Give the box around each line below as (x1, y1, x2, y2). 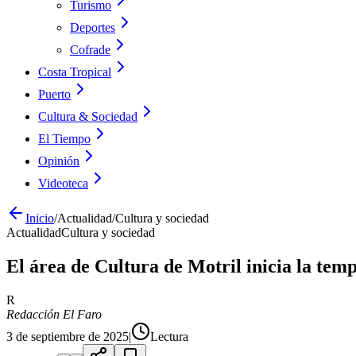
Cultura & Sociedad (38, 110, 137, 123)
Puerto (38, 87, 71, 101)
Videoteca (38, 176, 88, 190)
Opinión (38, 154, 79, 168)
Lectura (150, 329, 188, 343)
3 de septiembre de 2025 (6, 329, 129, 343)
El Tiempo (38, 132, 91, 145)
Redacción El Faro (6, 307, 102, 321)
